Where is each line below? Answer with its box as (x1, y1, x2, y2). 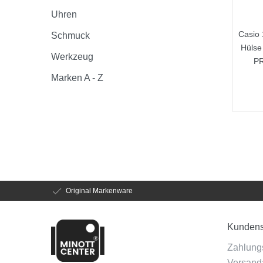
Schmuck (51, 30, 90, 41)
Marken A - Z (51, 72, 103, 83)
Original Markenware (66, 186, 133, 195)
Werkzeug (51, 51, 93, 62)
